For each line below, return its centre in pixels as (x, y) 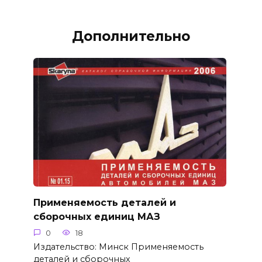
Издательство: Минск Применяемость (118, 247)
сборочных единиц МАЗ (96, 216)
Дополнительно (131, 36)
